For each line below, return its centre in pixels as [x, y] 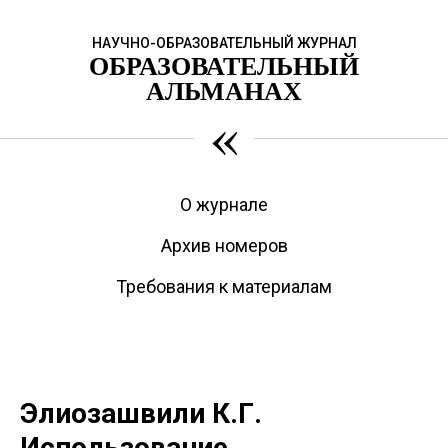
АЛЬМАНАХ [224, 90]
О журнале [224, 204]
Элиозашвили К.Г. [141, 413]
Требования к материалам [224, 286]
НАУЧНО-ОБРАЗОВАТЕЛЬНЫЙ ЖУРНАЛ [224, 43]
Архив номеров [224, 245]
